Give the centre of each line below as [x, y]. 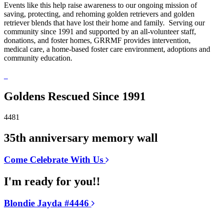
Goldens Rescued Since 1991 [75, 96]
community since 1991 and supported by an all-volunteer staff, [100, 32]
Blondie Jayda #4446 [48, 203]
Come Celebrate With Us [55, 159]
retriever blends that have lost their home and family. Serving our [104, 23]
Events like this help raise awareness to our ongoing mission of [100, 5]
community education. [38, 58]
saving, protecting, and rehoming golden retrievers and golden [99, 14]
